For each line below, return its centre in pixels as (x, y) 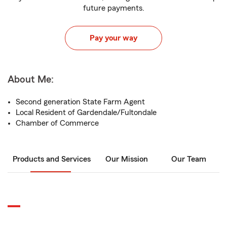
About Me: (31, 80)
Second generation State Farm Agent (80, 102)
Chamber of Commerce (57, 123)
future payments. (113, 8)
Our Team (188, 159)
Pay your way (113, 38)
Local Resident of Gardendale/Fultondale (86, 112)
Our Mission (127, 159)
